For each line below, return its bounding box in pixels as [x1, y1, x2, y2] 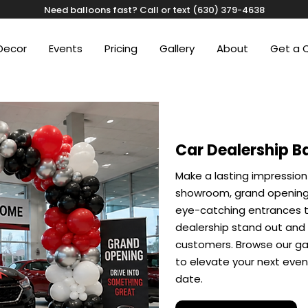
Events [49, 41, 82, 56]
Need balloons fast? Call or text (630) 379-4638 [43, 3, 265, 16]
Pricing [104, 41, 137, 56]
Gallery [159, 41, 195, 56]
